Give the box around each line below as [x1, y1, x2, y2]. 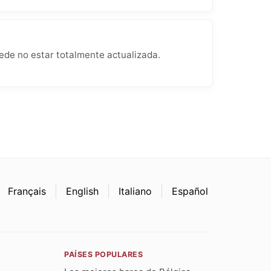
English [66, 185, 99, 198]
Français [8, 185, 46, 198]
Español [172, 185, 208, 198]
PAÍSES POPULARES [64, 250, 143, 260]
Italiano [119, 185, 152, 198]
